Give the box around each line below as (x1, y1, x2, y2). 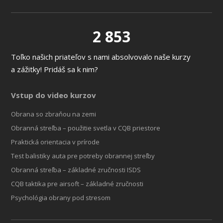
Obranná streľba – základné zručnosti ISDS (11, 165, 141, 174)
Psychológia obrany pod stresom (11, 193, 111, 202)
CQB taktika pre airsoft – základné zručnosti (11, 179, 144, 188)
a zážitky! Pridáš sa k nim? (11, 64, 99, 74)
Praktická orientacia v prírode (11, 137, 100, 146)
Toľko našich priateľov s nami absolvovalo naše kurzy (11, 51, 191, 62)
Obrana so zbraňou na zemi (11, 109, 97, 118)
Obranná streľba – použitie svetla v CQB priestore (11, 123, 161, 132)
